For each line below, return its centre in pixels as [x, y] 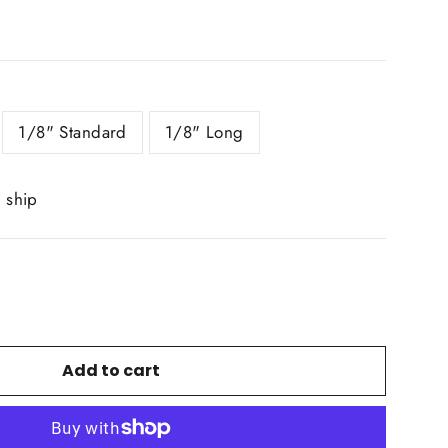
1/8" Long [204, 131]
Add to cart [111, 370]
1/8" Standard [72, 131]
